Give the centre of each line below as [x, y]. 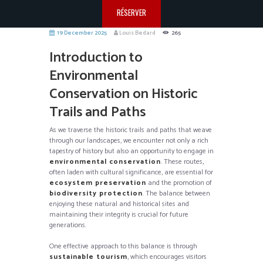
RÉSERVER [131, 12]
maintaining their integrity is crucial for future [119, 214]
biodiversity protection [96, 193]
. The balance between [176, 193]
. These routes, [182, 161]
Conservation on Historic [124, 94]
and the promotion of [179, 183]
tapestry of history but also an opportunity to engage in [131, 151]
